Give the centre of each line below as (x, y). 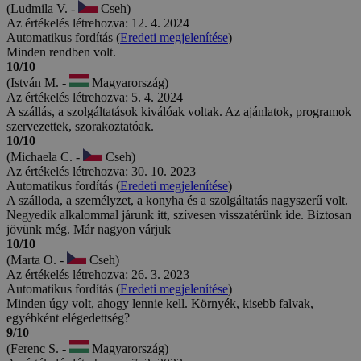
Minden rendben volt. (61, 52)
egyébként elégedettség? (68, 317)
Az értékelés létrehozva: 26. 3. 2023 (98, 274)
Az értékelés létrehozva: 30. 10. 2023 (101, 171)
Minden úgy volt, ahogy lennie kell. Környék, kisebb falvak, (160, 303)
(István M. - (38, 82)
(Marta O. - (37, 259)
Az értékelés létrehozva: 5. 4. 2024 (95, 97)
